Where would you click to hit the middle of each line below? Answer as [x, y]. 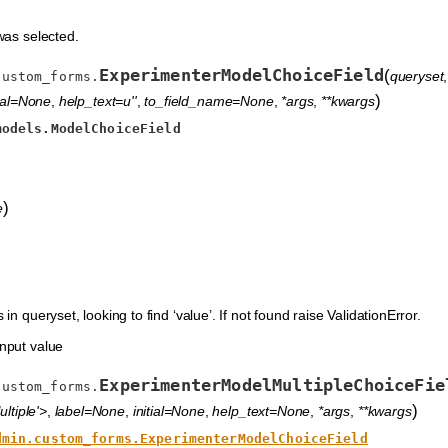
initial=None [168, 410]
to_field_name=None [209, 100]
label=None [90, 410]
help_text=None [261, 410]
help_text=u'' [97, 100]
